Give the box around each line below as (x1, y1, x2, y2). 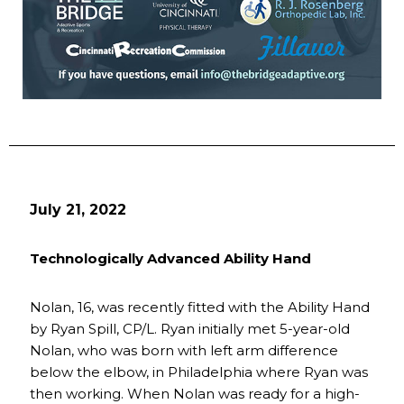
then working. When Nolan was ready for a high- (30, 384, 360, 402)
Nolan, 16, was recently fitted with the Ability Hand (30, 298, 370, 316)
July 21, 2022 (30, 200, 126, 218)
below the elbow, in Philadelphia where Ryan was (30, 363, 368, 381)
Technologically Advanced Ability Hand (30, 249, 311, 267)
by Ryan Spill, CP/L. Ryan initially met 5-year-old (30, 319, 350, 337)
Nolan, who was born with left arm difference (30, 341, 338, 359)
